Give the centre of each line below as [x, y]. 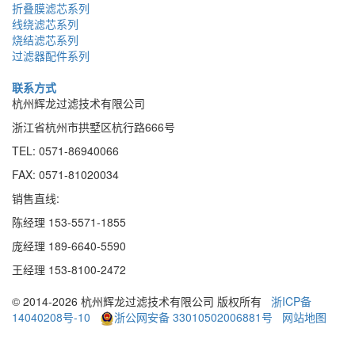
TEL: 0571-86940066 [65, 151]
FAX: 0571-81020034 [65, 174]
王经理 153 [40, 269]
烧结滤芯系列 [45, 40]
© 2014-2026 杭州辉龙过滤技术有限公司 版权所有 [141, 301]
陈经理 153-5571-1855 [69, 222]
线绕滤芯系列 [45, 24]
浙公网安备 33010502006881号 [193, 317]
